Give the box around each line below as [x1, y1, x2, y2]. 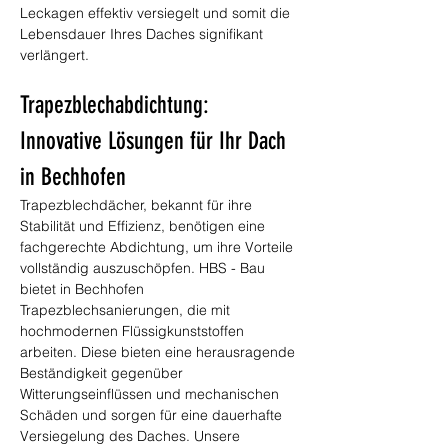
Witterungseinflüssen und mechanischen [20, 385, 283, 403]
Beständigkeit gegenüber [20, 364, 187, 382]
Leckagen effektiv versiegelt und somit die [20, 4, 294, 22]
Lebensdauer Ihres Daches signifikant [20, 25, 267, 43]
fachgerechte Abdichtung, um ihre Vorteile [20, 238, 297, 256]
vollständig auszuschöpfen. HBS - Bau [20, 259, 269, 277]
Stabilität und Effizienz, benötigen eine [20, 217, 269, 235]
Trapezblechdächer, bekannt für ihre [20, 196, 256, 214]
